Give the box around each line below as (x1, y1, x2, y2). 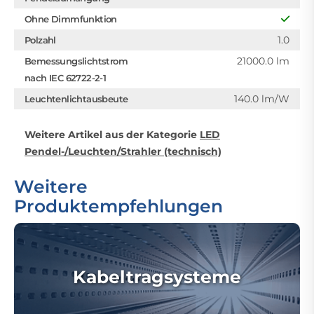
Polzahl (25, 34, 56, 46)
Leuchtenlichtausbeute (25, 93, 128, 104)
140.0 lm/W (234, 93, 289, 105)
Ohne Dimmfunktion (25, 13, 117, 25)
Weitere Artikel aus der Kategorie (25, 128, 200, 141)
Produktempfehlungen (14, 196, 223, 217)
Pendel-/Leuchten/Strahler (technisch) (25, 145, 221, 158)
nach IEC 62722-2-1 (25, 72, 107, 83)
